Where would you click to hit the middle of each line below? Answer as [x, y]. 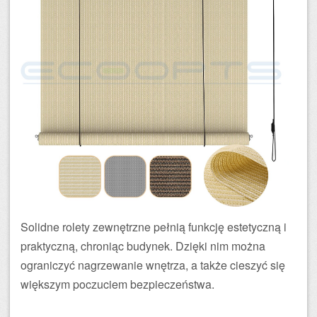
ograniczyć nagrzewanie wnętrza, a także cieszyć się [153, 265]
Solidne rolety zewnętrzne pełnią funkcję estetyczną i [154, 227]
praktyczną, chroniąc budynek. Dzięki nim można [143, 246]
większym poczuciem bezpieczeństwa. [117, 284]
